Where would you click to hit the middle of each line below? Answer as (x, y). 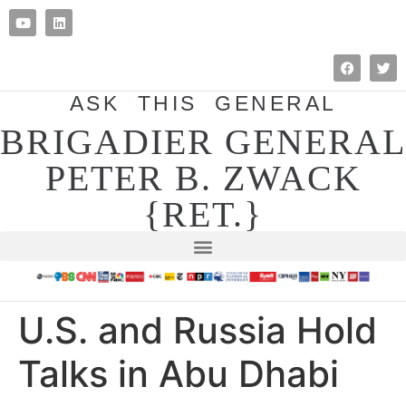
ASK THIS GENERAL (203, 103)
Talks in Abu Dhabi (179, 374)
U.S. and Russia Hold (198, 330)
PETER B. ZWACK (203, 178)
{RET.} (203, 214)
